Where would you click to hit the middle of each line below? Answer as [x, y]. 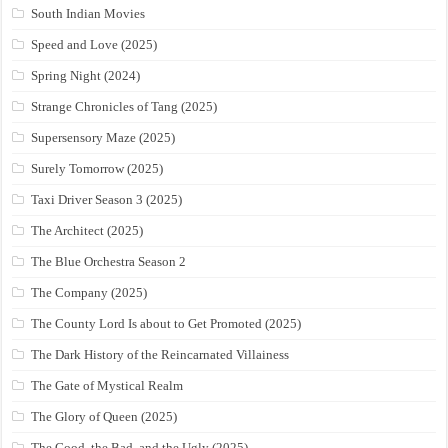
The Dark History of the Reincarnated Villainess [160, 355]
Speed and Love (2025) [94, 45]
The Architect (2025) [87, 231]
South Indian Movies [88, 14]
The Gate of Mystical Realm [107, 386]
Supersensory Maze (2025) [103, 138]
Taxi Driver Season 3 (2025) [107, 200]
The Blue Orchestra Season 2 [109, 262]
